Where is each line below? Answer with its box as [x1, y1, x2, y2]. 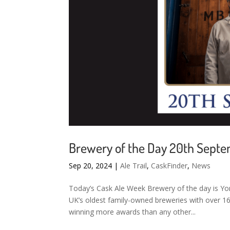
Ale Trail [120, 160, 147, 170]
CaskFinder [151, 160, 188, 170]
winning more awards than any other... [69, 206, 196, 217]
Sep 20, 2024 [69, 160, 112, 170]
